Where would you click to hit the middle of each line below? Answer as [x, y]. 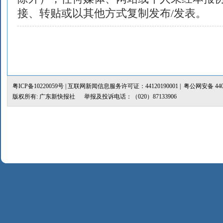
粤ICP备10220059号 [38, 86]
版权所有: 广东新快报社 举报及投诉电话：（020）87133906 [96, 97]
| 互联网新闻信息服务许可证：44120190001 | [124, 86]
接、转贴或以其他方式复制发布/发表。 [112, 13]
